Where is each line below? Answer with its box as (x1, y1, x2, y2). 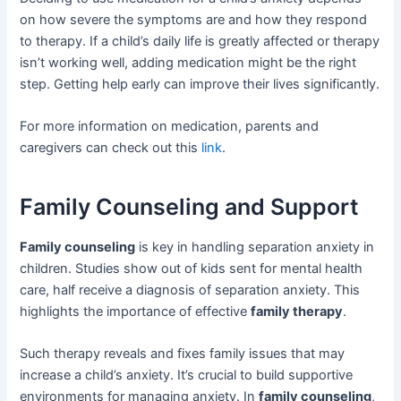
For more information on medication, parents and (20, 118, 320, 135)
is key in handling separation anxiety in (135, 239, 375, 256)
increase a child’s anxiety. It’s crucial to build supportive (20, 367, 354, 384)
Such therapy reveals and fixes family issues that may (20, 346, 346, 363)
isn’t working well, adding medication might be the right (20, 54, 357, 71)
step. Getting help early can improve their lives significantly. (20, 75, 380, 92)
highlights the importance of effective (20, 303, 252, 320)
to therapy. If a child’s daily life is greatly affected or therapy (20, 32, 380, 49)
